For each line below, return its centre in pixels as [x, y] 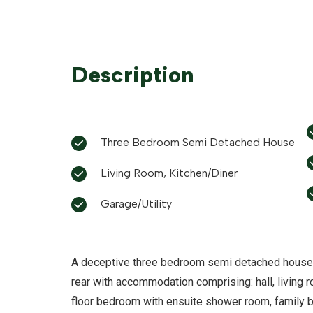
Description [133, 75]
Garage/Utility [136, 204]
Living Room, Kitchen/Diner [169, 173]
